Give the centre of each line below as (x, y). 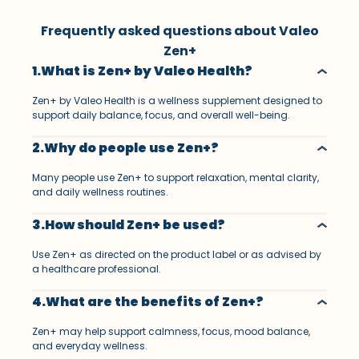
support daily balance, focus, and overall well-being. (161, 115)
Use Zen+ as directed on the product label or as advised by (177, 254)
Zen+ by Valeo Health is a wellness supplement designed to (177, 100)
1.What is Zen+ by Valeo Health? (143, 71)
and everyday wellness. (90, 345)
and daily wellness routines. (101, 192)
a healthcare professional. (97, 268)
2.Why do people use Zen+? (126, 147)
